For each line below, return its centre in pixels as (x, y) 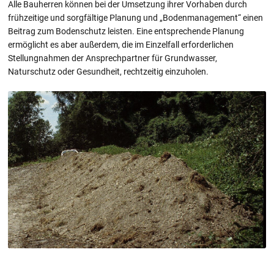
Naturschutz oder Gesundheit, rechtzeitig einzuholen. (109, 72)
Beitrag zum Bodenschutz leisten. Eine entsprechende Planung (126, 31)
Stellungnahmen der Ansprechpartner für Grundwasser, (113, 58)
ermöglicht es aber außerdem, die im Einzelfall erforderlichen (121, 45)
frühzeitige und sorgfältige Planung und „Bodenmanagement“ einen (136, 18)
